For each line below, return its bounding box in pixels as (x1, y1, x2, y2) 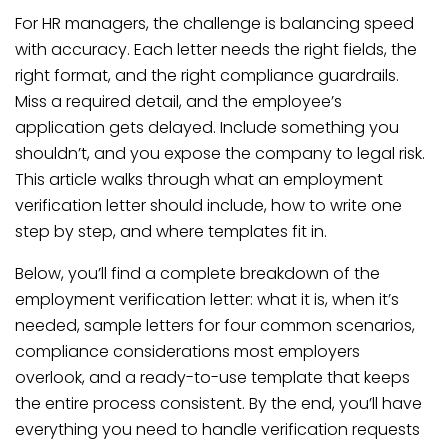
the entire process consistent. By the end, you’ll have (15, 392, 422, 415)
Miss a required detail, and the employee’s (15, 90, 342, 113)
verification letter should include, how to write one (15, 194, 402, 217)
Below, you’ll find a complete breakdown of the (15, 262, 380, 285)
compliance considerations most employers (15, 340, 360, 363)
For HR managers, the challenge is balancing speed (15, 12, 414, 35)
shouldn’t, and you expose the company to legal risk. (15, 142, 425, 165)
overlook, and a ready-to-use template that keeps (15, 366, 410, 389)
